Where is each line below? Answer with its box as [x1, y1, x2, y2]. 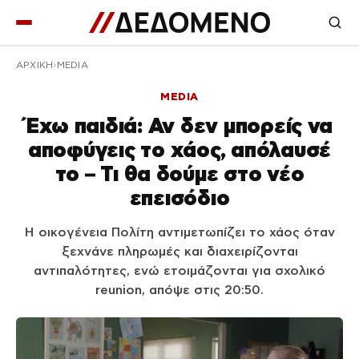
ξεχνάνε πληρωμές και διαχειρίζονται [61, 244, 298, 258]
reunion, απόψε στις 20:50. [95, 283, 264, 296]
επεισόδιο [129, 186, 230, 209]
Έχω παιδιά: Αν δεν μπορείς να [26, 114, 333, 137]
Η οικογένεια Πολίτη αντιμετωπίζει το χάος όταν [24, 225, 335, 239]
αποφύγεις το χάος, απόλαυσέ [28, 138, 331, 161]
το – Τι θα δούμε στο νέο [54, 162, 305, 185]
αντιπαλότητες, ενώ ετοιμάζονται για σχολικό [34, 264, 325, 277]
